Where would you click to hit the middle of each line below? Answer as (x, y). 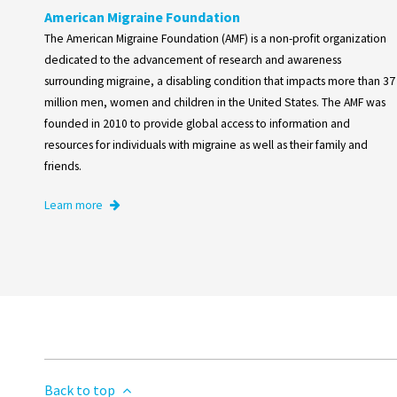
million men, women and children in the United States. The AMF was (215, 103)
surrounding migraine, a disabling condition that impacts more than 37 (220, 82)
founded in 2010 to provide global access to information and (197, 124)
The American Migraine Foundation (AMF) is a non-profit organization (215, 39)
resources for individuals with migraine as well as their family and (206, 145)
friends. (63, 167)
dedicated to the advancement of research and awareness (193, 60)
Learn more (75, 206)
